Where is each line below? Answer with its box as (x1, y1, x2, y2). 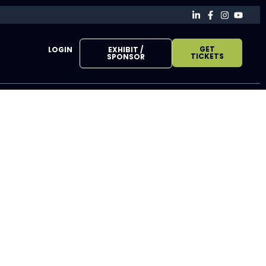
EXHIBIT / (108, 45, 144, 55)
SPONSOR (106, 52, 145, 62)
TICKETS (190, 51, 224, 61)
